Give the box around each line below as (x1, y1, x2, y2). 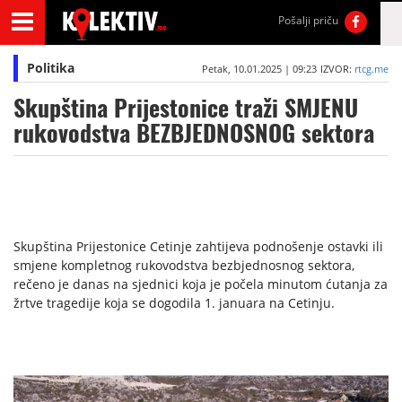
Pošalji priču (278, 13, 339, 28)
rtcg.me (354, 62, 389, 75)
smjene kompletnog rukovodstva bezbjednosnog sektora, (13, 257, 354, 274)
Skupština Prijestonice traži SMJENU (13, 92, 358, 124)
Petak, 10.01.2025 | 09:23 (201, 62, 317, 75)
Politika (27, 59, 74, 76)
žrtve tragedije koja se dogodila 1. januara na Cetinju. (13, 294, 335, 311)
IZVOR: (319, 62, 354, 75)
